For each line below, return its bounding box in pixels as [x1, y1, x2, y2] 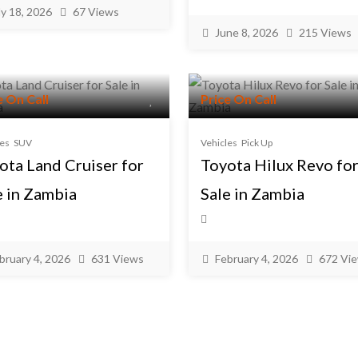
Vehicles [201, 137, 237, 149]
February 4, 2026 [215, 252, 298, 265]
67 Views [73, 4, 119, 18]
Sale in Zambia [201, 184, 304, 203]
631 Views [91, 252, 144, 265]
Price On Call [201, 91, 276, 106]
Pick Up [241, 137, 272, 149]
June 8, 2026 [215, 26, 278, 39]
